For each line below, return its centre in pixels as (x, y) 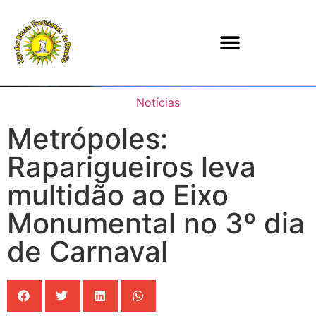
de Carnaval (87, 251)
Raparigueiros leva (132, 167)
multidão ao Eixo (118, 195)
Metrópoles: (87, 139)
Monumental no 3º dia (156, 223)
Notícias (158, 102)
